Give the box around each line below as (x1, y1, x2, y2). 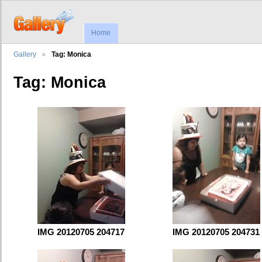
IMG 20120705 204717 (37, 226, 125, 237)
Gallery (13, 50, 36, 58)
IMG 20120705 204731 (173, 226, 260, 237)
